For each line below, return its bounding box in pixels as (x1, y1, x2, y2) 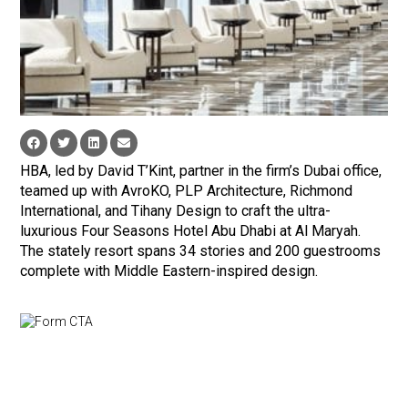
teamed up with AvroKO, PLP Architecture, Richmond (20, 182, 353, 200)
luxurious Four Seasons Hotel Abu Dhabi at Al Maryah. (20, 222, 362, 240)
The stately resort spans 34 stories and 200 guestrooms (20, 242, 382, 260)
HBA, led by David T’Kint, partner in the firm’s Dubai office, (20, 162, 382, 180)
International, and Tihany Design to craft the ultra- (20, 202, 331, 220)
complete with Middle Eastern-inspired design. (20, 262, 319, 280)
